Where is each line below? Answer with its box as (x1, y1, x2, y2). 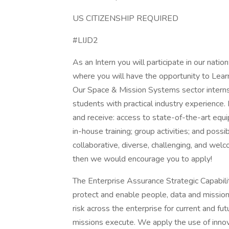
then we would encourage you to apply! (73, 153, 212, 165)
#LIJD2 (73, 35, 98, 46)
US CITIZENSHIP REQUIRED (73, 13, 178, 24)
